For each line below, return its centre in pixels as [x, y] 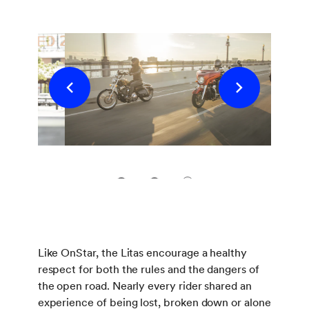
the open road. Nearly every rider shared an [144, 286]
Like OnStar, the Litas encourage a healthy [142, 252]
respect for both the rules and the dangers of [148, 269]
